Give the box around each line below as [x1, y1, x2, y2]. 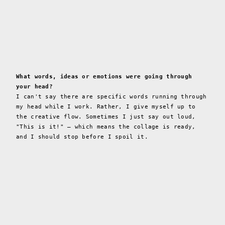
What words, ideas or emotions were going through [16, 73, 192, 80]
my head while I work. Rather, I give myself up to [16, 103, 196, 110]
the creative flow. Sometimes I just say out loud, [16, 113, 196, 120]
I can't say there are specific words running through [16, 93, 207, 100]
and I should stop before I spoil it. [16, 133, 148, 140]
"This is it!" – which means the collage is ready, [16, 123, 196, 130]
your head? [16, 83, 53, 90]
